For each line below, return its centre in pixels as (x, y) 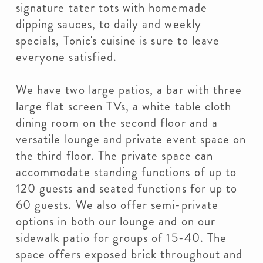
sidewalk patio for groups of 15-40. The (121, 238)
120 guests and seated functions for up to (127, 188)
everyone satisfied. (66, 57)
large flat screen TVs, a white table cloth (124, 106)
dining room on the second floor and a (117, 123)
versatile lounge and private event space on (131, 139)
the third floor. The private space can (114, 156)
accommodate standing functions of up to (126, 172)
